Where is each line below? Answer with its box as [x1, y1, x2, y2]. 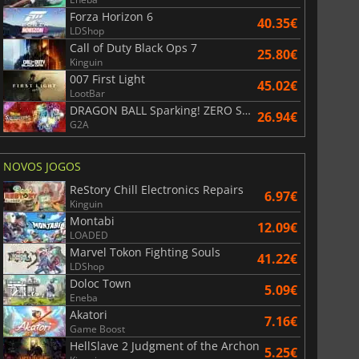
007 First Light [69, 71, 145, 87]
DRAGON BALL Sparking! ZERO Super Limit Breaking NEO [241, 102, 251, 118]
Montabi [69, 212, 115, 228]
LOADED [69, 228, 108, 242]
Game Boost [69, 321, 125, 336]
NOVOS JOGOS [2, 158, 81, 174]
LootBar [69, 86, 105, 100]
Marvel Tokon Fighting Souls [69, 244, 220, 260]
